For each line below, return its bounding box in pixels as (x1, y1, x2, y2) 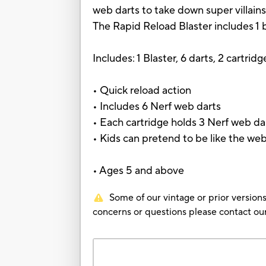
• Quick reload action (93, 84, 192, 98)
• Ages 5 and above (93, 164, 185, 178)
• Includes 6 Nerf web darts (93, 100, 221, 114)
